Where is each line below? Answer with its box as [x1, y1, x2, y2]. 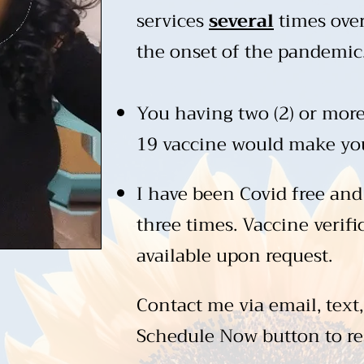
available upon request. [136, 240, 332, 271]
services [136, 6, 209, 37]
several [209, 6, 274, 37]
